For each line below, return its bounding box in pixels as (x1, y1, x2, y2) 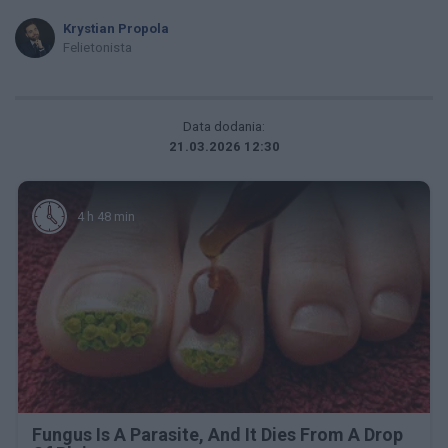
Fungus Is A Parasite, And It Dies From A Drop (32, 424, 403, 446)
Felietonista (62, 40, 132, 56)
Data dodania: (183, 118, 265, 134)
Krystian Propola (62, 21, 169, 37)
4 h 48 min (77, 208, 135, 224)
